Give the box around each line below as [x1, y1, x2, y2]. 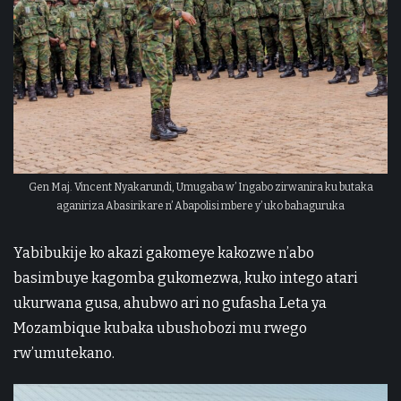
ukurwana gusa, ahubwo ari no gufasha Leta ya [13, 294, 327, 312]
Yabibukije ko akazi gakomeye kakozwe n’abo [13, 244, 314, 262]
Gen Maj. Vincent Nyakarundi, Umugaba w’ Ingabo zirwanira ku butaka [28, 181, 373, 194]
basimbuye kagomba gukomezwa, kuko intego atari [13, 269, 358, 287]
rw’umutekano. [13, 345, 115, 363]
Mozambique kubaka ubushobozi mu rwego [13, 320, 307, 337]
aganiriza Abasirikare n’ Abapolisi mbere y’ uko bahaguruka [56, 200, 345, 213]
